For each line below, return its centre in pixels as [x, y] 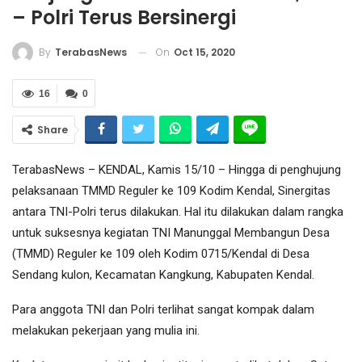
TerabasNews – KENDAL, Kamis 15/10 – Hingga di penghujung [177, 170]
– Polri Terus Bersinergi [124, 17]
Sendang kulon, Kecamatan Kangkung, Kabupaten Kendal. [163, 275]
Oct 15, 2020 [204, 52]
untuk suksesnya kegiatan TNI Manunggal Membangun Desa [171, 233]
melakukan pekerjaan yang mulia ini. [106, 331]
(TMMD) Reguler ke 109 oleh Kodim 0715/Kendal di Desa [161, 254]
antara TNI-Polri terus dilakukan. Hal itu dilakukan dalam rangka [178, 212]
